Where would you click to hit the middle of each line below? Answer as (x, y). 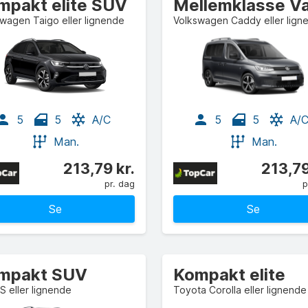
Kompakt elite (229, 275)
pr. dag (120, 184)
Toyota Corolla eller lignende (240, 290)
